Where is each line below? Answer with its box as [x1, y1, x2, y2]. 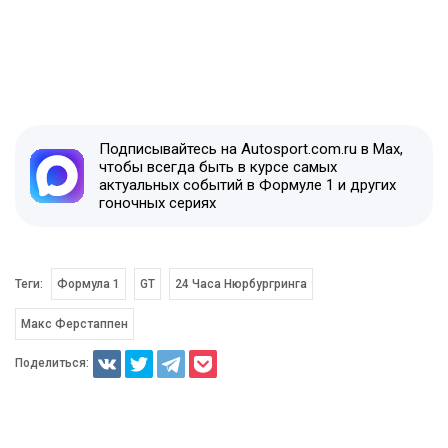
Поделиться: [15, 355, 89, 370]
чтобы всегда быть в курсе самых [99, 158, 337, 177]
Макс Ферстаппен [21, 317, 128, 332]
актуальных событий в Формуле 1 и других [99, 176, 396, 195]
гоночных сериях [99, 194, 216, 213]
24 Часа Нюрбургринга [174, 277, 307, 292]
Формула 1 [57, 277, 120, 292]
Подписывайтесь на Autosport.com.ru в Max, [99, 140, 403, 159]
